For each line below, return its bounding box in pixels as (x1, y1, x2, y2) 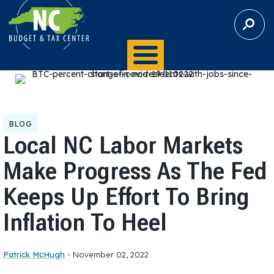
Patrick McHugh (3, 250, 65, 259)
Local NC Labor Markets (3, 131, 243, 160)
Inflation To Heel (3, 208, 167, 237)
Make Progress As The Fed (3, 157, 267, 185)
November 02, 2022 (73, 250, 149, 259)
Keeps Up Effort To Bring (3, 182, 250, 211)
